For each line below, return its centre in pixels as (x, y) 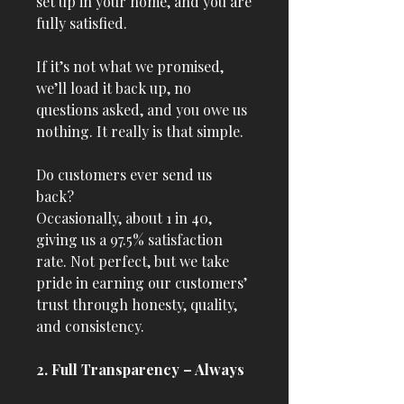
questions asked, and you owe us (142, 110)
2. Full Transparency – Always (140, 369)
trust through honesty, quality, (137, 304)
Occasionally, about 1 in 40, (124, 218)
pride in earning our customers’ (142, 283)
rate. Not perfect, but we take (133, 261)
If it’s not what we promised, (130, 66)
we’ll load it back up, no (114, 88)
